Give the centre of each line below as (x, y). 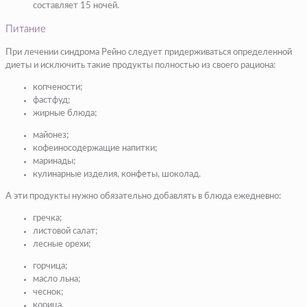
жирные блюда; (65, 113)
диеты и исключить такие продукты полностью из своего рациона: (140, 65)
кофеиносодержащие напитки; (95, 148)
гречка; (47, 218)
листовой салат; (65, 231)
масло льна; (57, 279)
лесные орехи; (62, 244)
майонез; (51, 135)
